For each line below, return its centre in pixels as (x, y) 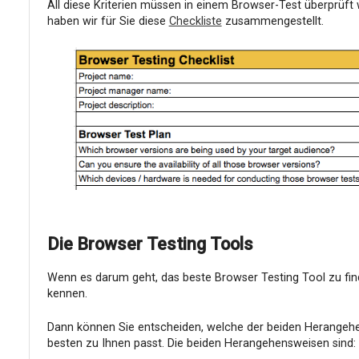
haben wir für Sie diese (108, 22)
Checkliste (195, 22)
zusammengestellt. (272, 22)
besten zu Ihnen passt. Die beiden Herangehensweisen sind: (201, 343)
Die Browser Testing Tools (150, 244)
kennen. (67, 294)
